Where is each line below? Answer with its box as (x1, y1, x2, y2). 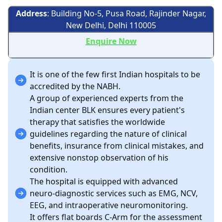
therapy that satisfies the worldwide (30, 116, 165, 127)
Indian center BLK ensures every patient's (30, 105, 185, 115)
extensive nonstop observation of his (30, 152, 168, 163)
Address (16, 8, 47, 19)
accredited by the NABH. (30, 81, 120, 92)
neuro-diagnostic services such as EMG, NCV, (30, 188, 198, 199)
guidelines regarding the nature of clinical (30, 128, 187, 139)
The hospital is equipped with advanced (30, 176, 178, 187)
